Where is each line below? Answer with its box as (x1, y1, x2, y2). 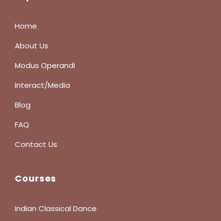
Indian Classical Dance (15, 203, 97, 214)
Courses (15, 172, 57, 184)
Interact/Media (15, 80, 70, 90)
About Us (15, 40, 48, 51)
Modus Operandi (15, 60, 75, 71)
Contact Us (15, 139, 57, 149)
